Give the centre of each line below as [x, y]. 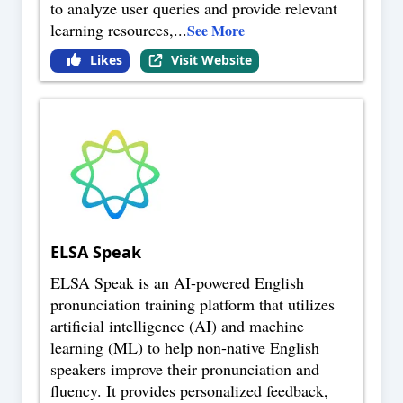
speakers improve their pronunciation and [185, 369]
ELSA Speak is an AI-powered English [177, 283]
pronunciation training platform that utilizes [193, 304]
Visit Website [211, 60]
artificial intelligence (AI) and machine [177, 326]
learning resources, [112, 30]
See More [216, 31]
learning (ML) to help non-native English [185, 348]
